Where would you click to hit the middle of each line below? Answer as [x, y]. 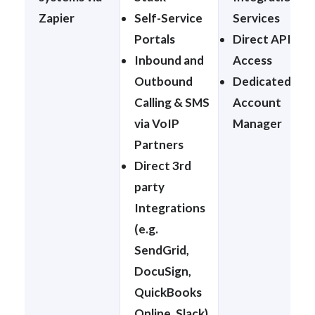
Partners [159, 144]
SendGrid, [162, 250]
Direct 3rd [163, 165]
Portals [155, 39]
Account [257, 102]
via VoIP [157, 123]
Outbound [163, 81]
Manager [257, 123]
